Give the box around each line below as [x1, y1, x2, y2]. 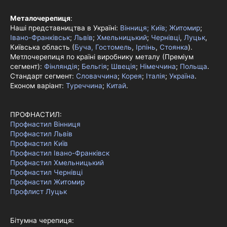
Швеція [111, 62, 136, 70]
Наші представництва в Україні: [10, 23, 120, 32]
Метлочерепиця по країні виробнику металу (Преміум [10, 52, 194, 61]
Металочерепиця [10, 14, 70, 22]
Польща [180, 62, 207, 70]
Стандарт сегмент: [10, 71, 76, 80]
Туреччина [66, 81, 102, 90]
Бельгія [82, 62, 107, 70]
